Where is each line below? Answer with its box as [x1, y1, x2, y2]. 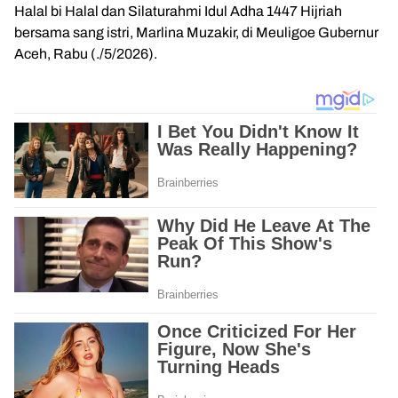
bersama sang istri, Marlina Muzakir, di [14, 25, 256, 40]
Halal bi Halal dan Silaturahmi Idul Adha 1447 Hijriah [14, 4, 342, 19]
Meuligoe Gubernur [256, 25, 378, 40]
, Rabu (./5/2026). [47, 46, 157, 61]
